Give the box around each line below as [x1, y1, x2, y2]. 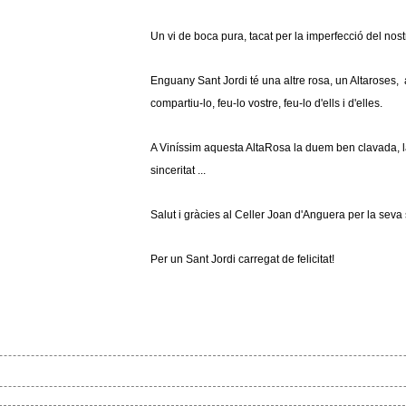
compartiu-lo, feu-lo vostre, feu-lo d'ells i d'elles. [150, 96, 382, 110]
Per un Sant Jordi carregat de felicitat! [150, 252, 337, 266]
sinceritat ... [150, 163, 206, 177]
